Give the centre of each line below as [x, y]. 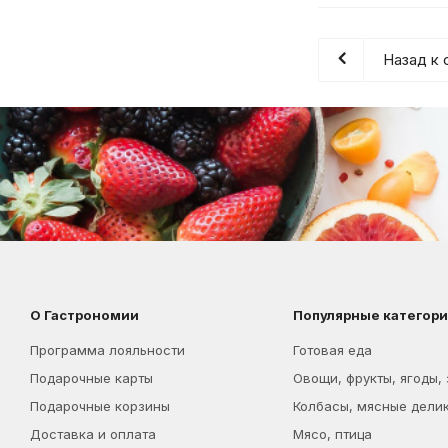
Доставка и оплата [93, 434]
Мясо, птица [332, 434]
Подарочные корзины [100, 406]
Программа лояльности [107, 350]
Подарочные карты [91, 378]
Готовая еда [332, 350]
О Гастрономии [84, 315]
